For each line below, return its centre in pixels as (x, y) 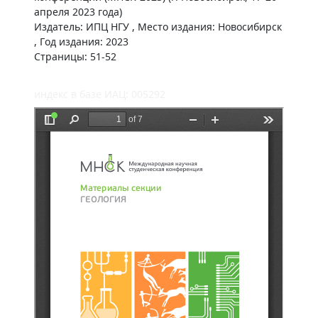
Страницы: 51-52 (75, 56)
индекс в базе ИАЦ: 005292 (100, 94)
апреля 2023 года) (78, 12)
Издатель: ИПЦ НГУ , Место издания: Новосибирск (158, 27)
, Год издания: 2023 (81, 42)
